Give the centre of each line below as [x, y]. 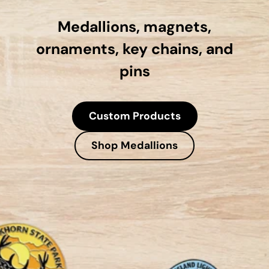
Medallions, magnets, [134, 27]
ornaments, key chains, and [134, 49]
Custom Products [134, 116]
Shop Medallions [134, 146]
